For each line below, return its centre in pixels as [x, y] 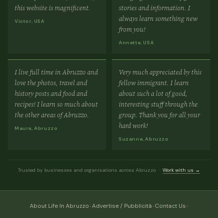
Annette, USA [136, 43]
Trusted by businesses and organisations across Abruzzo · [90, 170]
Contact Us [170, 206]
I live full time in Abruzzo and [56, 72]
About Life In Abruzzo [59, 206]
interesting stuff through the [158, 104]
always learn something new [158, 19]
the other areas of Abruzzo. [52, 115]
